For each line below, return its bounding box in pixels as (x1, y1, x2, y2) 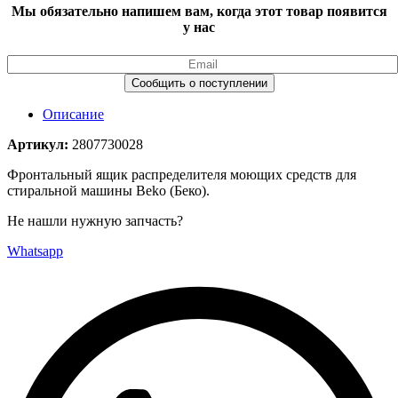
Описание (43, 106, 104, 122)
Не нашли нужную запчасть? (7, 212, 183, 228)
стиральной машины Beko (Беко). (7, 182, 210, 198)
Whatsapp (7, 243, 63, 259)
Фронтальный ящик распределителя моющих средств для (7, 166, 356, 182)
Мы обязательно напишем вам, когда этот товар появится (11, 4, 387, 20)
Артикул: (7, 136, 72, 152)
